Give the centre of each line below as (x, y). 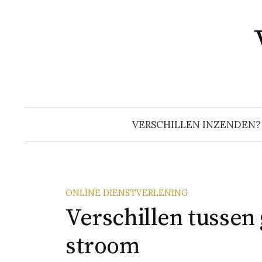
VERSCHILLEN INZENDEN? (196, 125)
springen (45, 40)
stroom (103, 246)
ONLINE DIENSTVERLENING (127, 193)
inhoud (41, 24)
